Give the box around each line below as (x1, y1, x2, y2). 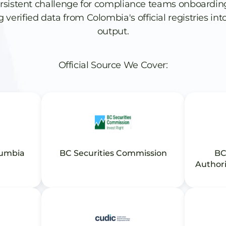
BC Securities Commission (59, 148, 167, 158)
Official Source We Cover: (58, 60, 168, 71)
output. (97, 26, 129, 37)
